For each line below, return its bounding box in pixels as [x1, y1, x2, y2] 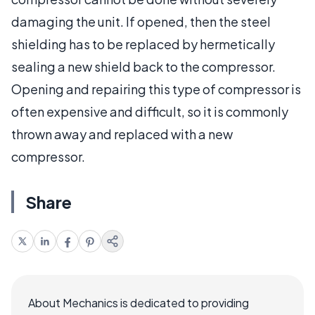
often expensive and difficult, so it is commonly [11, 103, 288, 120]
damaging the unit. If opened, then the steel [11, 13, 271, 30]
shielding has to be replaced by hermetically [11, 35, 275, 52]
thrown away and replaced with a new [11, 125, 233, 142]
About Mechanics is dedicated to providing [28, 295, 249, 310]
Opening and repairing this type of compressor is [11, 80, 301, 97]
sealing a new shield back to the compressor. [11, 58, 276, 75]
